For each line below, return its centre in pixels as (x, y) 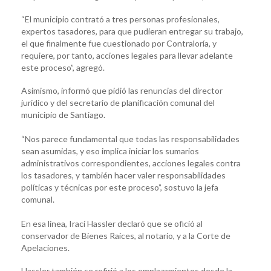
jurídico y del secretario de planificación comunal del (118, 102)
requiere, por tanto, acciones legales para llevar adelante (127, 55)
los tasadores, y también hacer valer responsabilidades (123, 175)
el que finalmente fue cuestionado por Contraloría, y (119, 43)
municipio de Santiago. (63, 114)
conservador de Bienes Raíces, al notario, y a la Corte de (126, 235)
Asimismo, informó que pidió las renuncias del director (122, 90)
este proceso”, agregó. (63, 67)
